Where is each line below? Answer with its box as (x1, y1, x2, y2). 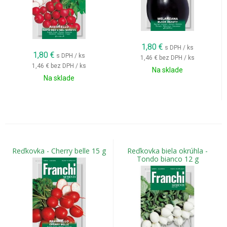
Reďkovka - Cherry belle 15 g (12, 146, 106, 156)
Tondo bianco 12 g (136, 154, 199, 164)
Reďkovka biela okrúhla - (127, 146, 208, 156)
